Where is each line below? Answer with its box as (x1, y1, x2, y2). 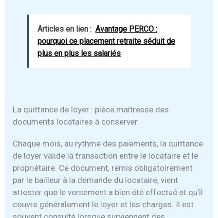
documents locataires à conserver (13, 117, 138, 127)
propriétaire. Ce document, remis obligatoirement (13, 163, 193, 173)
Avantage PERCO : (95, 24, 158, 34)
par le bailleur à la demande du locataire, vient (13, 175, 179, 185)
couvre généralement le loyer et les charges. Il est (13, 200, 194, 210)
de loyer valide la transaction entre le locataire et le (13, 151, 199, 161)
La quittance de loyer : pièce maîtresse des (13, 105, 169, 115)
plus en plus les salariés (37, 48, 121, 58)
